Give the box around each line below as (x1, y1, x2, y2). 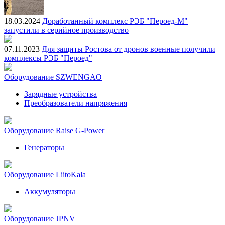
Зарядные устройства (24, 89, 97, 98)
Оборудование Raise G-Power (4, 126, 104, 135)
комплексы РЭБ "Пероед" (4, 53, 92, 62)
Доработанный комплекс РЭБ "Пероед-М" (42, 16, 188, 25)
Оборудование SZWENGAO (4, 72, 102, 81)
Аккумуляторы (24, 187, 75, 196)
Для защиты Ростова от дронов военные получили (42, 44, 215, 53)
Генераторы (24, 143, 64, 152)
